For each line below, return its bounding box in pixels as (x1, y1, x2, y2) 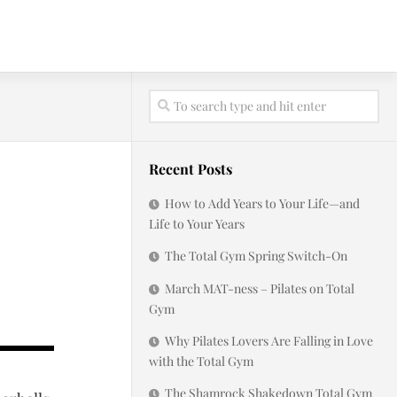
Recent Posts (149, 160, 232, 178)
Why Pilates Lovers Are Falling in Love (165, 332, 373, 349)
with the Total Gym (149, 353, 253, 370)
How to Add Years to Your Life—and (165, 195, 360, 212)
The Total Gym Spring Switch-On (165, 247, 347, 264)
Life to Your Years (149, 215, 245, 232)
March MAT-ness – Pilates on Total (165, 280, 354, 297)
